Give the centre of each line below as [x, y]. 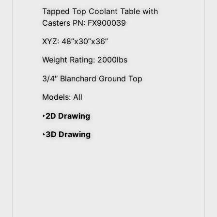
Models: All [62, 97]
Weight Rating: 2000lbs [85, 60]
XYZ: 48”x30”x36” [75, 41]
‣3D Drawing [66, 134]
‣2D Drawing [66, 116]
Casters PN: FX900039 [84, 23]
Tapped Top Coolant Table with [100, 11]
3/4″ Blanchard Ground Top [92, 78]
